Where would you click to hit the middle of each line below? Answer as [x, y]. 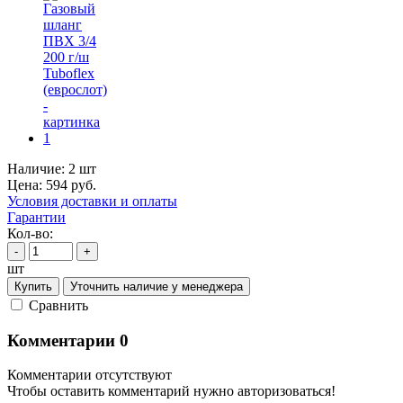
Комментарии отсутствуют [90, 375]
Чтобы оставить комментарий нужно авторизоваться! [171, 391]
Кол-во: [30, 233]
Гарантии [36, 217]
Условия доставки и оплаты [92, 201]
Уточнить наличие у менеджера [157, 286]
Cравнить [58, 305]
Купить [33, 286]
